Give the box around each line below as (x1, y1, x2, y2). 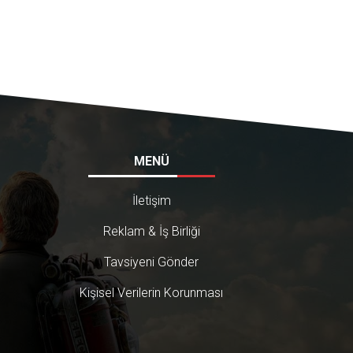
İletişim (132, 193, 171, 208)
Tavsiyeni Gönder (104, 255, 199, 269)
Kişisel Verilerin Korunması (80, 285, 224, 300)
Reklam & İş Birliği (102, 224, 200, 239)
